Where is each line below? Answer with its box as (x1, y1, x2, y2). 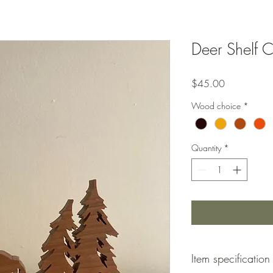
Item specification (191, 251, 270, 266)
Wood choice (191, 100, 241, 112)
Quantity (191, 142, 221, 154)
